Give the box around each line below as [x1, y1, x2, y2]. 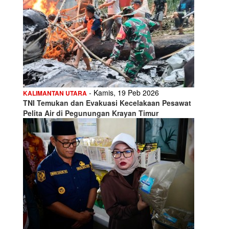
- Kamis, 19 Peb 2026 [87, 87, 159, 98]
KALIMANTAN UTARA [23, 88, 87, 98]
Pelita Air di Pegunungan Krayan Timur [23, 107, 158, 118]
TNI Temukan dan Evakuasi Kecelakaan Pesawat [23, 97, 191, 108]
